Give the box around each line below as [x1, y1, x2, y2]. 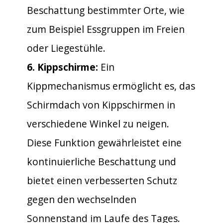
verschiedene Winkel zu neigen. [27, 116, 169, 130]
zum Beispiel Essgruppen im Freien [27, 22, 185, 36]
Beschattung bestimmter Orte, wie [27, 3, 185, 17]
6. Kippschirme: [27, 60, 98, 74]
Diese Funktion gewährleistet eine [27, 135, 182, 149]
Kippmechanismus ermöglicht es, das [27, 79, 195, 93]
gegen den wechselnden [27, 192, 136, 206]
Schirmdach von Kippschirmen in [27, 98, 175, 111]
